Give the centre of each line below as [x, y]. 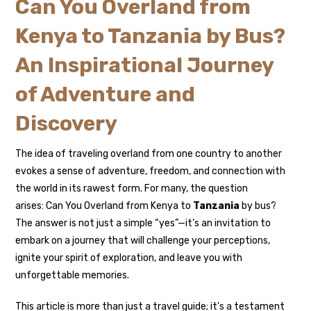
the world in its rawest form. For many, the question [132, 189]
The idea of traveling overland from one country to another [149, 154]
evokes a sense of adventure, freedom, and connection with [151, 171]
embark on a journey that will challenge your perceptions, [143, 241]
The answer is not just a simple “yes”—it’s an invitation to [143, 224]
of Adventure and [106, 95]
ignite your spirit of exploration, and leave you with [129, 258]
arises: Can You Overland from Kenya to [104, 206]
